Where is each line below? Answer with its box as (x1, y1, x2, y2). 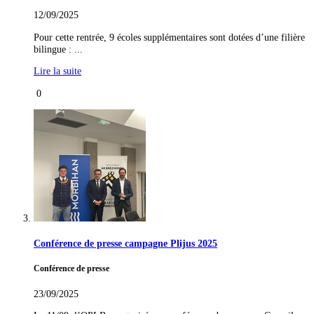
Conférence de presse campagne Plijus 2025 (34, 238, 217, 250)
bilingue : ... (34, 43, 83, 55)
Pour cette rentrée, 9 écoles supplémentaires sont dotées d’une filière (34, 31, 305, 43)
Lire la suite (34, 65, 81, 77)
